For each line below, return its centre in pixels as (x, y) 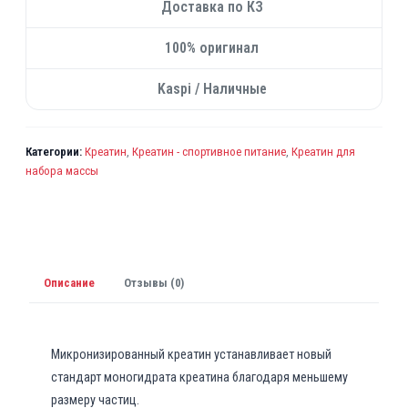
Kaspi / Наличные (212, 89)
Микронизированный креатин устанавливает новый (191, 355)
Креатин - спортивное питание (209, 152)
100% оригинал (212, 48)
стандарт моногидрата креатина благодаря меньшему (199, 378)
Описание (69, 282)
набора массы (62, 171)
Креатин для (323, 152)
